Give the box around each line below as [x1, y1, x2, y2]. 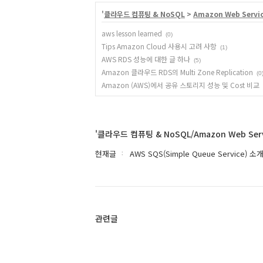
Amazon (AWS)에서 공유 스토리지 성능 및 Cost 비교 [102, 80, 259, 90]
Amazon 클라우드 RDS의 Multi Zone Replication [102, 67, 253, 77]
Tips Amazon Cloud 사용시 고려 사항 [102, 41, 217, 51]
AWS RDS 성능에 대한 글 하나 [102, 54, 190, 64]
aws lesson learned [102, 28, 162, 38]
